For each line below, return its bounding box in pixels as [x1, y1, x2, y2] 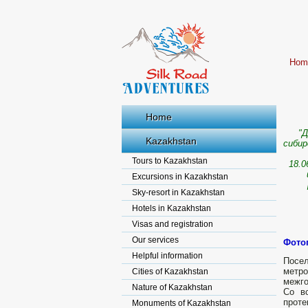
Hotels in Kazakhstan [132, 203, 211, 213]
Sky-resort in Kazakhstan [132, 188, 225, 197]
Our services [132, 235, 179, 245]
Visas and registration [132, 219, 213, 229]
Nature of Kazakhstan [132, 283, 212, 292]
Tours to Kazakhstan [132, 156, 208, 166]
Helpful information [132, 251, 203, 261]
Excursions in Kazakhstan [132, 172, 228, 181]
